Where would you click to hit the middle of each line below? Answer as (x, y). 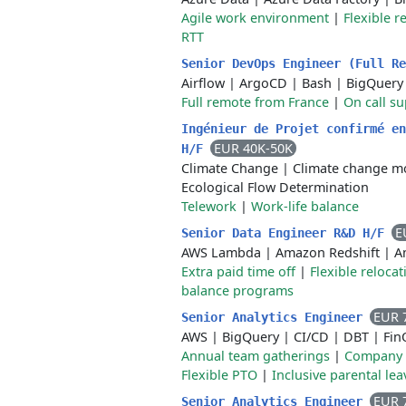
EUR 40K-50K (253, 148)
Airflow (203, 83)
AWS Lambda (221, 252)
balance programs (237, 290)
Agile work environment (255, 18)
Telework (209, 206)
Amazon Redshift (328, 252)
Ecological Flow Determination (275, 187)
